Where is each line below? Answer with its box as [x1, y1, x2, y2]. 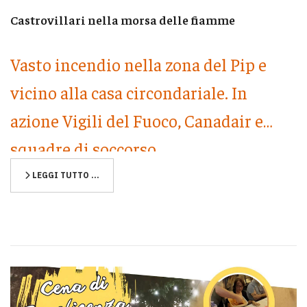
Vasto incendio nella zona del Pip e [10, 53, 267, 75]
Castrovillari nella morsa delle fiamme [10, 11, 235, 27]
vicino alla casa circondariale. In [10, 82, 247, 103]
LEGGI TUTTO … [30, 170, 99, 181]
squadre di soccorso [10, 138, 156, 160]
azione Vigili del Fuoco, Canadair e [10, 110, 263, 132]
